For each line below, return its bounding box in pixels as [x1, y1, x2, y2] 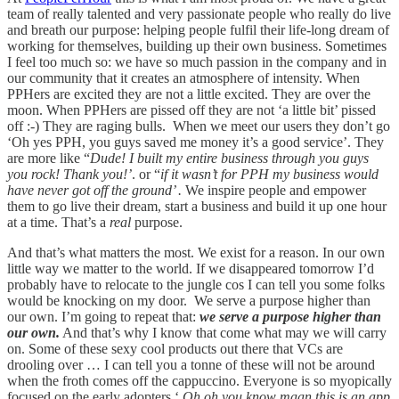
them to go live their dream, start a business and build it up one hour [7, 198, 387, 214]
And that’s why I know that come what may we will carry [60, 324, 387, 340]
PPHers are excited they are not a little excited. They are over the [7, 85, 370, 102]
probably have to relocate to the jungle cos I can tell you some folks [7, 276, 385, 292]
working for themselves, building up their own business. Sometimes [7, 37, 387, 53]
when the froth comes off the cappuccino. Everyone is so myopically [7, 372, 392, 388]
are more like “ [7, 150, 90, 166]
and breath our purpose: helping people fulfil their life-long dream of [7, 21, 389, 37]
